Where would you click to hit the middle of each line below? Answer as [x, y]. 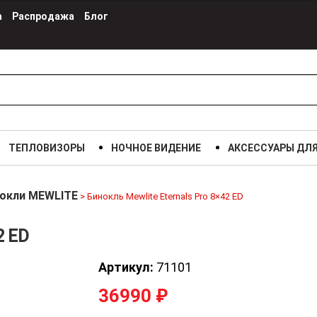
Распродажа [43, 16]
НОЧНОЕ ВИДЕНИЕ [156, 148]
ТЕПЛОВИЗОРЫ [46, 148]
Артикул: [126, 267]
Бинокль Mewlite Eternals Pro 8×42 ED [165, 196]
